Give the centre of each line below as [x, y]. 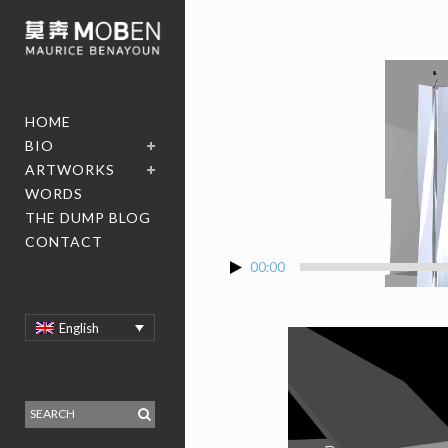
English [79, 327]
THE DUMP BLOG [88, 218]
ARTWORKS [70, 170]
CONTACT [64, 242]
